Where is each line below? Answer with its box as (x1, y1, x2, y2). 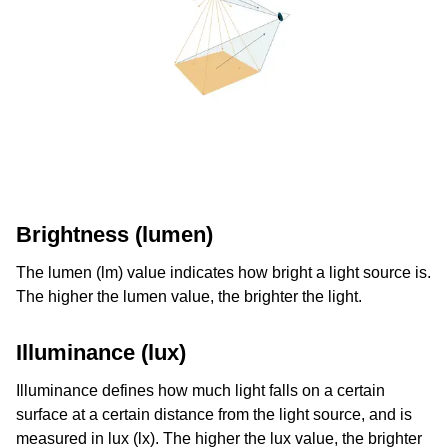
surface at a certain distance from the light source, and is (16, 406, 412, 423)
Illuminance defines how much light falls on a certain (16, 382, 385, 399)
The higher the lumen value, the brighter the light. (16, 288, 362, 305)
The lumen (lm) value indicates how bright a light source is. (16, 264, 431, 281)
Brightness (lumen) (16, 222, 213, 247)
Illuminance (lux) (16, 340, 186, 365)
